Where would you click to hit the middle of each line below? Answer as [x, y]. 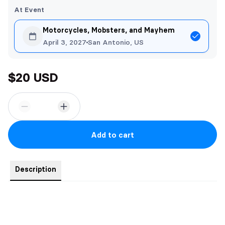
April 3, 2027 [65, 42]
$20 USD [33, 78]
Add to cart [113, 135]
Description [36, 169]
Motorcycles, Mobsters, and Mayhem [109, 30]
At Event [29, 10]
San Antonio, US [116, 42]
